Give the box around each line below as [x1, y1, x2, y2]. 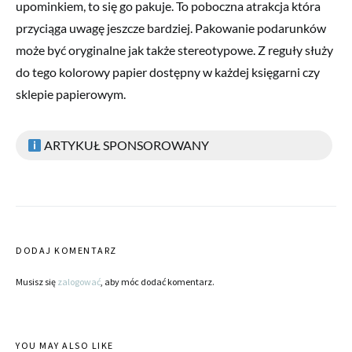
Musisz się [16, 276, 57, 288]
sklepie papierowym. [16, 86, 126, 102]
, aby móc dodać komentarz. [101, 276, 214, 288]
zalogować [57, 276, 101, 288]
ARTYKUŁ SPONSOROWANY [42, 137, 210, 153]
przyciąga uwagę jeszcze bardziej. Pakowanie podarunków [16, 20, 326, 36]
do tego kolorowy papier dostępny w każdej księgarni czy [16, 64, 320, 80]
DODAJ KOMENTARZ [16, 244, 117, 257]
